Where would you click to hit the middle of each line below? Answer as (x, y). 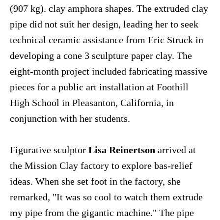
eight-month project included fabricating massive (109, 71)
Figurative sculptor (49, 150)
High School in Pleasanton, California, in (92, 103)
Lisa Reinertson (122, 150)
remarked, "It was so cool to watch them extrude (106, 197)
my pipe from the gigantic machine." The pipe (102, 213)
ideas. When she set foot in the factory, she (95, 181)
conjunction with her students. (70, 119)
